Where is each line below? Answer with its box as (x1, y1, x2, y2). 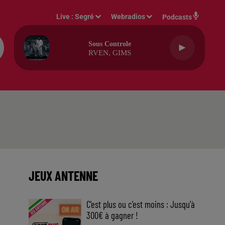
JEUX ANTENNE (28, 168, 98, 183)
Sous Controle (88, 40, 131, 48)
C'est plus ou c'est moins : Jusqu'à (86, 198, 195, 210)
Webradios (111, 13, 146, 21)
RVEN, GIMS (88, 49, 131, 57)
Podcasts (162, 13, 192, 21)
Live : (56, 13, 75, 21)
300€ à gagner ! (86, 209, 139, 221)
